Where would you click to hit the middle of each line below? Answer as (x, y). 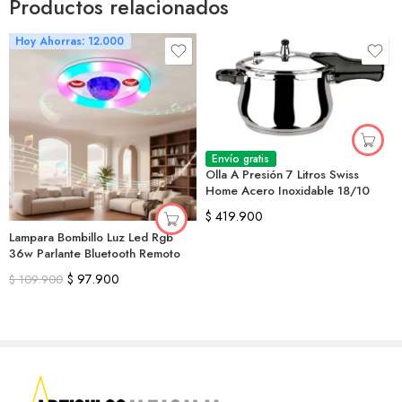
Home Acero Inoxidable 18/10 (288, 191)
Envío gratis (241, 159)
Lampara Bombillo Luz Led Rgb (91, 237)
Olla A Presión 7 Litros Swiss (282, 175)
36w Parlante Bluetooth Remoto (95, 253)
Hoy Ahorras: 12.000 (70, 41)
